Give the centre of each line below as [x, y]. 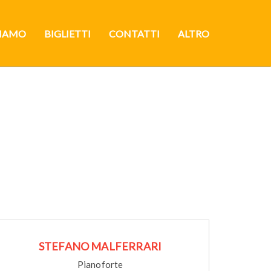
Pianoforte [100, 264]
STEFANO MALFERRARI [100, 246]
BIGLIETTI [67, 34]
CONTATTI [134, 34]
